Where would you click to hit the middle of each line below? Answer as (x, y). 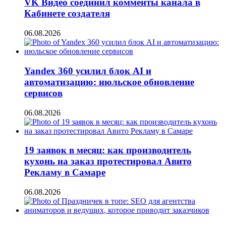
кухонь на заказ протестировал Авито (108, 161)
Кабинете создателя (67, 14)
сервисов (43, 93)
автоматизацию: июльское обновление (109, 82)
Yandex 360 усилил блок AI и (88, 71)
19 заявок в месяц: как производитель (108, 150)
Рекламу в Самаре (65, 173)
